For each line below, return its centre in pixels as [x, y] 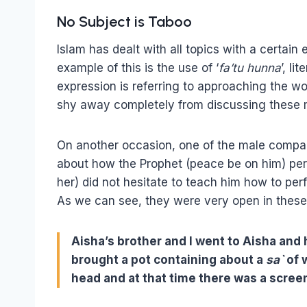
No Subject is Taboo [124, 21]
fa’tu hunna [250, 67]
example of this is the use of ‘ [138, 67]
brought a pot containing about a [169, 259]
